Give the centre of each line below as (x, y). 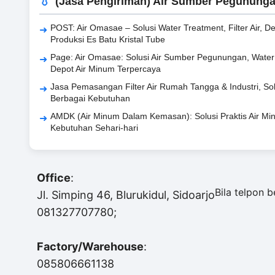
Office (54, 178)
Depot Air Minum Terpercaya (106, 69)
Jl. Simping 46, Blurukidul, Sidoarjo (126, 195)
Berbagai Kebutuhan (90, 99)
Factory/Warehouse (90, 247)
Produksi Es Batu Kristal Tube (108, 40)
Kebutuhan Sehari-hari (94, 128)
